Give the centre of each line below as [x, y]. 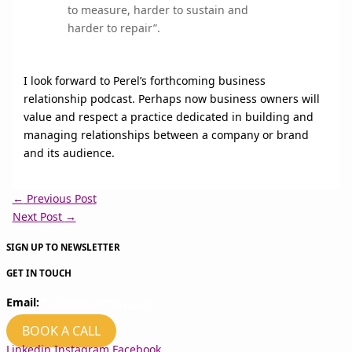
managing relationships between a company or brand [166, 135]
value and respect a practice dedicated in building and [168, 117]
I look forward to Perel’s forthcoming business [144, 81]
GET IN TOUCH [39, 273]
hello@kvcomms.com [97, 302]
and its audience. [69, 153]
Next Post [38, 217]
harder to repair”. [114, 27]
